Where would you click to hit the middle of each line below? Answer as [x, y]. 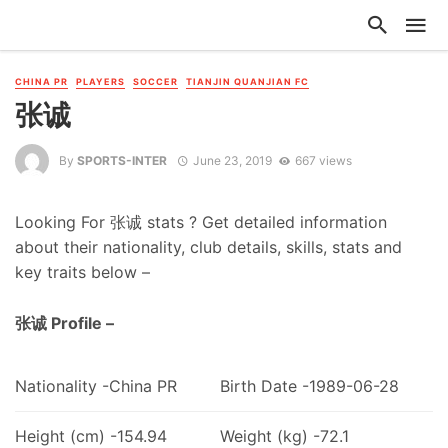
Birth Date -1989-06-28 [309, 385]
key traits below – [82, 272]
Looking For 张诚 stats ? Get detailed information [201, 222]
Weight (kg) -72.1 [284, 435]
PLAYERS [100, 81]
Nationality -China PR [96, 385]
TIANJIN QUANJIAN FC [247, 81]
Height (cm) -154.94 [91, 435]
